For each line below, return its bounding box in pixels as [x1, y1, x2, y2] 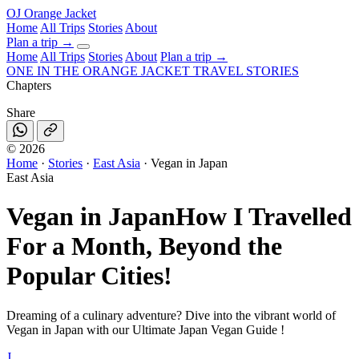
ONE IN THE [6, 64, 79, 78]
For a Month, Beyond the [6, 232, 282, 261]
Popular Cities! [6, 261, 172, 291]
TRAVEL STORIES [193, 64, 299, 78]
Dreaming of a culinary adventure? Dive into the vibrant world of [6, 308, 336, 322]
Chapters [6, 79, 51, 92]
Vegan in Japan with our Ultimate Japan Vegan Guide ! [6, 322, 284, 337]
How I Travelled [175, 202, 352, 232]
